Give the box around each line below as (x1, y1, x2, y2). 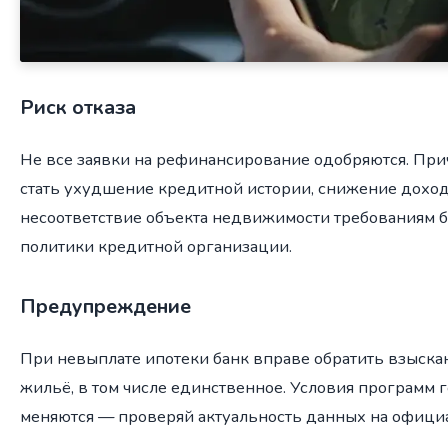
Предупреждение (20, 293, 191, 321)
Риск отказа (20, 94, 136, 122)
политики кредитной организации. (20, 235, 292, 259)
